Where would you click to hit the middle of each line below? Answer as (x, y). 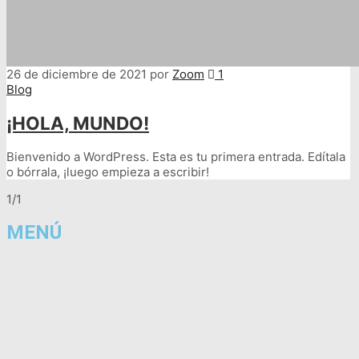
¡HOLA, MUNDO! (78, 123)
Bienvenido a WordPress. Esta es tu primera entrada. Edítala (176, 156)
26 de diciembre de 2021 (77, 75)
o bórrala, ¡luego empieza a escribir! (108, 171)
